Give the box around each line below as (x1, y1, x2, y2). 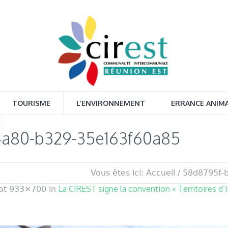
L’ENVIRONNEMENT (76, 99, 145, 107)
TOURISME (12, 99, 50, 107)
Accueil (146, 168, 175, 178)
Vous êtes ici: (91, 168, 144, 178)
